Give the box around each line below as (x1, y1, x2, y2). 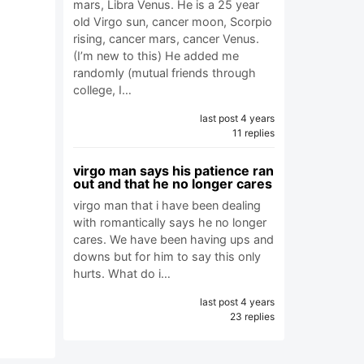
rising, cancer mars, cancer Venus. (73, 32, 259, 45)
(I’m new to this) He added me (73, 49, 239, 63)
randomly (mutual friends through (73, 66, 256, 80)
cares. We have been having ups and (73, 232, 274, 246)
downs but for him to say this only (73, 249, 261, 263)
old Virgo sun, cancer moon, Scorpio (73, 15, 272, 28)
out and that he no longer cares (73, 175, 272, 192)
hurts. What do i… (73, 266, 171, 280)
